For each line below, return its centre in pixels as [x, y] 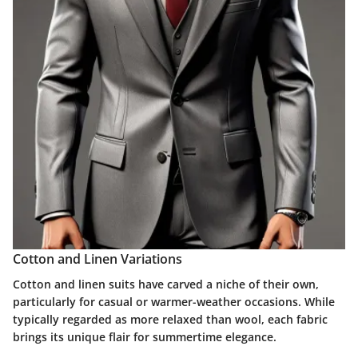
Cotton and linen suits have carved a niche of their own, [166, 284]
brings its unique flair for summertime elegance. [145, 337]
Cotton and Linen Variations [97, 259]
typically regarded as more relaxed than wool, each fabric [170, 320]
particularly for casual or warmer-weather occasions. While [174, 302]
